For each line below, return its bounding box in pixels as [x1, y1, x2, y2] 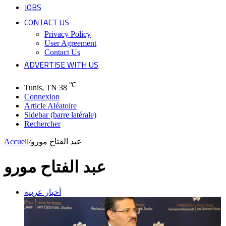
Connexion [24, 92, 60, 101]
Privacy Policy [44, 30, 91, 38]
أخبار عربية [24, 188, 61, 197]
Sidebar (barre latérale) [24, 110, 96, 120]
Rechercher [24, 120, 61, 129]
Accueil [4, 137, 29, 146]
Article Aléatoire [24, 101, 77, 110]
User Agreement [44, 39, 96, 47]
